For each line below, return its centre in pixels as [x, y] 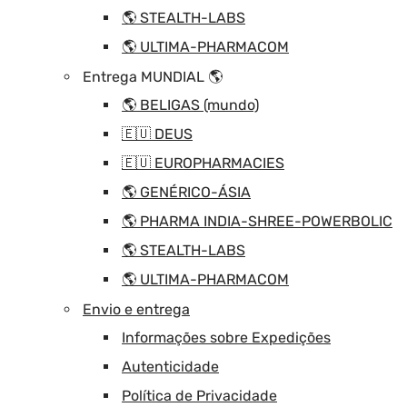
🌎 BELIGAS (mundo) [190, 104]
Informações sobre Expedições [226, 337]
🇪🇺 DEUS [157, 134]
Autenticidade [170, 366]
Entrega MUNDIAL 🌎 [153, 76]
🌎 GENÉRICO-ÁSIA [186, 192]
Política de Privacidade [199, 395]
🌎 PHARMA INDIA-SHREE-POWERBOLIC [257, 221]
